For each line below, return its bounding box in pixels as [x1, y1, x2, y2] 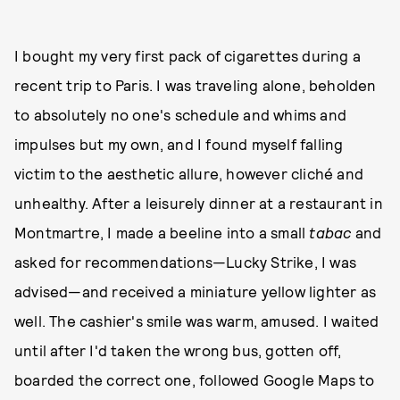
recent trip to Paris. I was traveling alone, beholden [14, 76, 377, 94]
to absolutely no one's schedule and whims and [14, 105, 347, 123]
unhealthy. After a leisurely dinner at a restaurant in [14, 194, 383, 212]
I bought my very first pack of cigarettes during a [14, 46, 362, 64]
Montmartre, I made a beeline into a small [14, 223, 310, 241]
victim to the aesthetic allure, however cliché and [14, 164, 364, 182]
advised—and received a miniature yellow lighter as [14, 282, 377, 300]
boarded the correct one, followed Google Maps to [14, 371, 375, 388]
